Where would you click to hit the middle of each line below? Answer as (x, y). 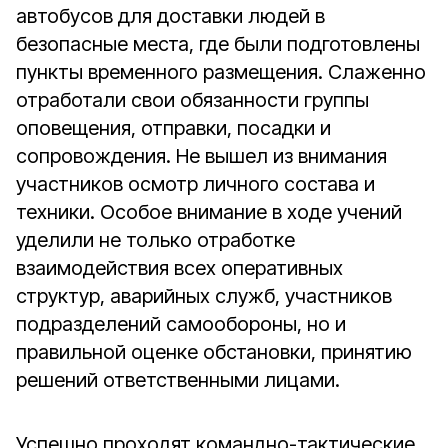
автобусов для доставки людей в (170, 16)
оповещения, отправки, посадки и (173, 128)
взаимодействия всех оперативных (179, 268)
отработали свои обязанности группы (192, 100)
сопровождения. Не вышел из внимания (201, 156)
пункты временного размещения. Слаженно (221, 72)
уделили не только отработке (155, 240)
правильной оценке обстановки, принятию (214, 352)
